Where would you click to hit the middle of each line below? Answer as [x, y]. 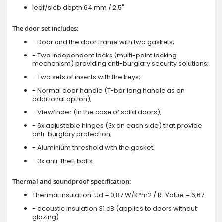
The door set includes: [46, 28]
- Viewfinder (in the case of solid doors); [97, 112]
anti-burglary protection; [72, 134]
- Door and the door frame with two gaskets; [103, 42]
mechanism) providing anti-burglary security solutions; [120, 64]
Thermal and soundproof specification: [72, 182]
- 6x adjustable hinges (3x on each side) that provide [117, 126]
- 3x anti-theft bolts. [63, 161]
